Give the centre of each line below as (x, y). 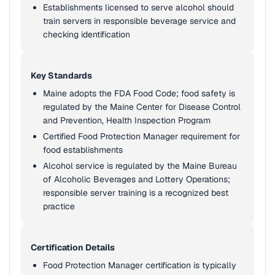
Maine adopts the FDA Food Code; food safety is (139, 93)
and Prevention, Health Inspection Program (127, 120)
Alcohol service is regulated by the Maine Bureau (140, 166)
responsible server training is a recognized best (136, 193)
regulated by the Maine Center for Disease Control (142, 107)
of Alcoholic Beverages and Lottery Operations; (137, 179)
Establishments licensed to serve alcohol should (138, 7)
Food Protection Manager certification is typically (140, 265)
